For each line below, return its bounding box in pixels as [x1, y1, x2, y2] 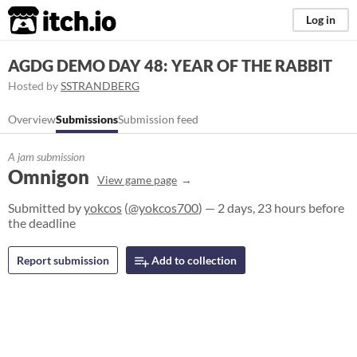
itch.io [7, 5, 77, 37]
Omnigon [8, 165, 89, 188]
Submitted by [8, 200, 84, 215]
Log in [306, 13, 335, 26]
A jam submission [8, 150, 84, 163]
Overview [8, 112, 56, 126]
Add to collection [149, 253, 237, 267]
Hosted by [8, 79, 61, 92]
